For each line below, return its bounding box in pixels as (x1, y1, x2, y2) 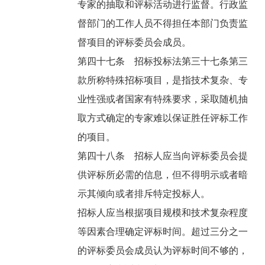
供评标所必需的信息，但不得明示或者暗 (77, 170, 248, 180)
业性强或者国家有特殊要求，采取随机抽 (77, 94, 248, 105)
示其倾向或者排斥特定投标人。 (77, 189, 213, 199)
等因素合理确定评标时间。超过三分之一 (77, 227, 248, 237)
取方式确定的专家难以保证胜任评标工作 (77, 113, 248, 124)
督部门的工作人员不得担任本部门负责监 (77, 18, 248, 29)
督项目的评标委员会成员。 (77, 37, 194, 48)
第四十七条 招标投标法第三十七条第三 (77, 56, 248, 67)
